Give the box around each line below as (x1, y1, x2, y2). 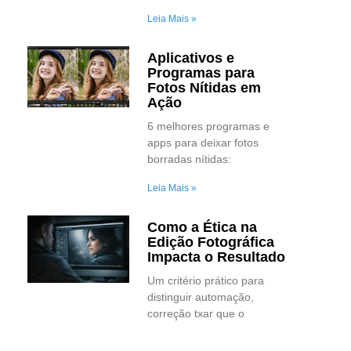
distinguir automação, (147, 290, 254, 303)
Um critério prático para (147, 273, 264, 287)
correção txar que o (147, 306, 244, 320)
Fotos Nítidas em (147, 80, 261, 96)
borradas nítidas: (147, 153, 231, 166)
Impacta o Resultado (147, 248, 285, 265)
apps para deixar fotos (147, 136, 259, 150)
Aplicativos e (147, 50, 234, 67)
